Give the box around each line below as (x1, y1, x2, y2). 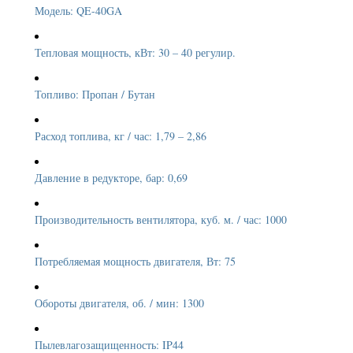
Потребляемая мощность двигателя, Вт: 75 (35, 254, 240, 269)
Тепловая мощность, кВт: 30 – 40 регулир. (35, 45, 240, 60)
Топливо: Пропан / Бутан (35, 87, 159, 102)
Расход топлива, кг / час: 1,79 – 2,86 (35, 128, 210, 143)
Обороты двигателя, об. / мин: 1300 (35, 295, 208, 310)
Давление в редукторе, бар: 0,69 (35, 170, 191, 185)
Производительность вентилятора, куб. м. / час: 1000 (35, 212, 291, 227)
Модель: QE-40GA (35, 3, 126, 18)
